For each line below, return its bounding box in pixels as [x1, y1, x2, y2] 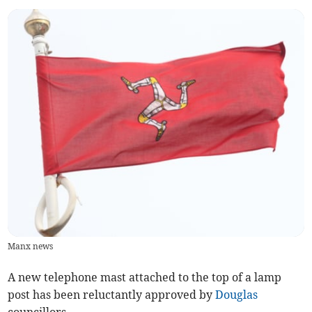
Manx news [8, 241, 54, 252]
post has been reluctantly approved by [8, 288, 216, 302]
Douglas [215, 288, 258, 302]
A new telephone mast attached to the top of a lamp [8, 270, 282, 285]
